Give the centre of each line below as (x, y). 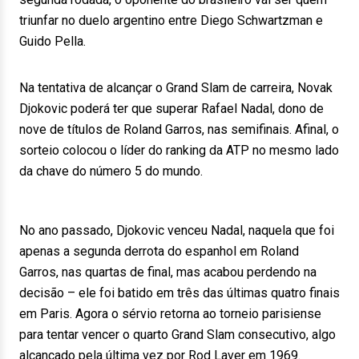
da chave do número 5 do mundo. (111, 171)
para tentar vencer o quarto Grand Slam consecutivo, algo (177, 335)
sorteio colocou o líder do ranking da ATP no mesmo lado (179, 150)
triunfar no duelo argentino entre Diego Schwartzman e (171, 20)
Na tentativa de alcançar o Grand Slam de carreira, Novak (176, 88)
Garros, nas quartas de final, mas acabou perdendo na (168, 272)
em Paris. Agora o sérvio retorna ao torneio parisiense (170, 314)
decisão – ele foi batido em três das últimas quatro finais (179, 293)
